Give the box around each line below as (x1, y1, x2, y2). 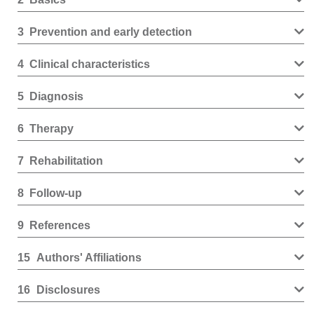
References (29, 219, 91, 231)
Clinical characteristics (29, 58, 151, 70)
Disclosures (36, 284, 100, 296)
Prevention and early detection (29, 26, 193, 38)
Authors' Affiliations (36, 252, 142, 264)
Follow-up (29, 187, 83, 199)
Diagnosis (29, 90, 84, 102)
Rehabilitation (29, 155, 104, 167)
